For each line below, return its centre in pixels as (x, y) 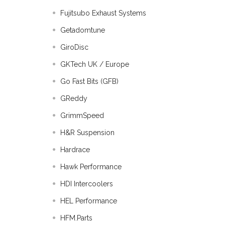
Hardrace (75, 150)
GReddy (74, 98)
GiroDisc (74, 47)
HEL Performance (89, 201)
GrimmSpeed (82, 116)
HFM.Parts (76, 218)
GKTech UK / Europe (95, 64)
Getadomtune (83, 30)
